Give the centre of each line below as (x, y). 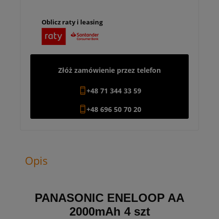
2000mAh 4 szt (109, 211)
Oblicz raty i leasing (72, 22)
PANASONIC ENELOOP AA (109, 197)
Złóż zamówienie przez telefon (109, 70)
